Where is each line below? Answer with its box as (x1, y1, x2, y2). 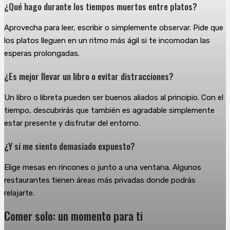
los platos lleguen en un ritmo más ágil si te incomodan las (4, 36, 210, 46)
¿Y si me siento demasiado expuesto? (4, 139, 135, 152)
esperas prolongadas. (4, 49, 80, 59)
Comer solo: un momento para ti (4, 207, 143, 225)
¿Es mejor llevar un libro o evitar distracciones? (4, 69, 174, 83)
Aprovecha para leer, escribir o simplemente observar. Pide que (4, 23, 223, 33)
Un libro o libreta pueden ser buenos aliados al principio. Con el (4, 93, 223, 103)
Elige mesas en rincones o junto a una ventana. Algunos (4, 163, 201, 172)
